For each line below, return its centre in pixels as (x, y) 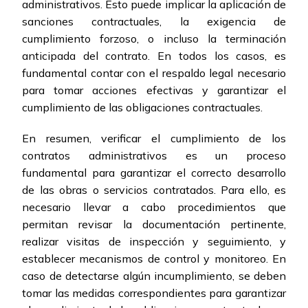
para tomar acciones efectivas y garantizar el (154, 90)
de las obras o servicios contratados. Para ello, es (154, 190)
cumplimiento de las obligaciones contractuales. (142, 108)
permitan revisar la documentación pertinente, (154, 224)
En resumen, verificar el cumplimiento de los (154, 139)
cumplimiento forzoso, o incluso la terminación (154, 39)
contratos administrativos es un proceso (154, 156)
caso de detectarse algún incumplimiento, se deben (154, 276)
